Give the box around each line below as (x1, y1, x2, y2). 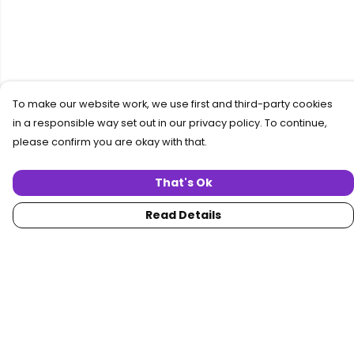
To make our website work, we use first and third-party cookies (13, 97, 333, 111)
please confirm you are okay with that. (13, 135, 207, 149)
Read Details (145, 207, 221, 223)
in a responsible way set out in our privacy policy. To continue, (13, 116, 327, 130)
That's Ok (154, 175, 213, 190)
